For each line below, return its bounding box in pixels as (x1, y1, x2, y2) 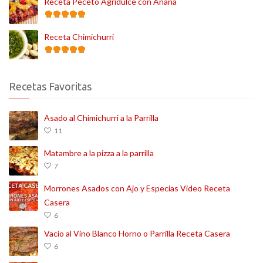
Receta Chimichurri (44, 32, 114, 42)
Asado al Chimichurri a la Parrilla (44, 113, 159, 123)
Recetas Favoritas (9, 80, 92, 93)
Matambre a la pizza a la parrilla (44, 148, 154, 159)
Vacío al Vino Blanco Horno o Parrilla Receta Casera (44, 228, 230, 239)
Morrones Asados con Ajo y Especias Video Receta (44, 183, 230, 194)
